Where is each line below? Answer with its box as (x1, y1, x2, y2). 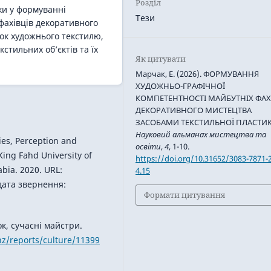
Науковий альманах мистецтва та (135, 129, 267, 140)
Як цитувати (135, 53, 186, 65)
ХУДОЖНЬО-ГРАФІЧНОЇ (135, 80, 226, 92)
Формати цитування (144, 189, 226, 201)
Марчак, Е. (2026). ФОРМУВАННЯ (135, 68, 260, 80)
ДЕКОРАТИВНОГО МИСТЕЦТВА (135, 105, 252, 116)
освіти (135, 141, 162, 152)
